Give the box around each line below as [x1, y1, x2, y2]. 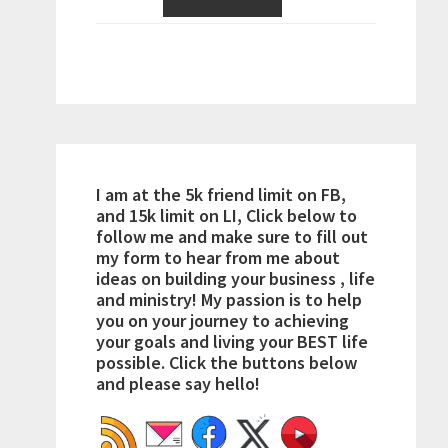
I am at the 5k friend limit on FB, [96, 183, 346, 207]
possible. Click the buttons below [96, 351, 357, 375]
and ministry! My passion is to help [96, 288, 362, 312]
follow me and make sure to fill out [96, 225, 368, 249]
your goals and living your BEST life [96, 330, 368, 354]
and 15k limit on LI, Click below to [96, 204, 357, 228]
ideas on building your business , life [96, 267, 375, 291]
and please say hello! [96, 372, 260, 396]
